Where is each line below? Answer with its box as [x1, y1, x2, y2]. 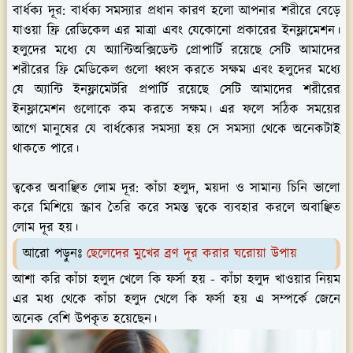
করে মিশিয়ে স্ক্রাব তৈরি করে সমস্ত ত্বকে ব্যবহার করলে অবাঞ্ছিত [13, 199, 340, 218]
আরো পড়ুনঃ [23, 244, 87, 264]
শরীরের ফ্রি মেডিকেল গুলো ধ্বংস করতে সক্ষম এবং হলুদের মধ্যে [13, 61, 340, 80]
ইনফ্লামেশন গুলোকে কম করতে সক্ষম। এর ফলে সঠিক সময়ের [13, 100, 340, 120]
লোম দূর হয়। [13, 218, 78, 238]
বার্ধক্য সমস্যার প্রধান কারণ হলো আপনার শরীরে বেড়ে [65, 2, 341, 21]
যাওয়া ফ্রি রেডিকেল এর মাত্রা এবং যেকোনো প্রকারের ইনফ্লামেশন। [13, 21, 340, 41]
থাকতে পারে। [13, 139, 79, 159]
